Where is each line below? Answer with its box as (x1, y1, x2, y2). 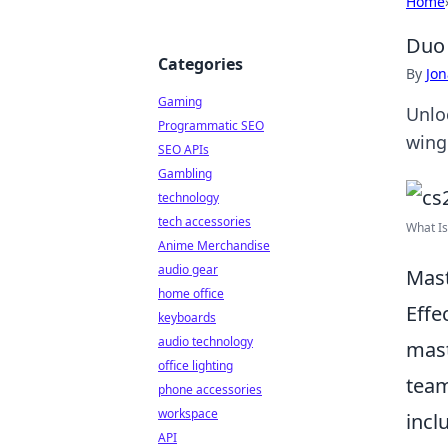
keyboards (158, 309, 216, 326)
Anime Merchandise (158, 237, 270, 254)
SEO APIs (158, 141, 209, 158)
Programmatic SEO (158, 117, 264, 134)
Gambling (158, 165, 212, 182)
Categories (158, 53, 243, 75)
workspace (158, 405, 218, 422)
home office (158, 285, 224, 302)
